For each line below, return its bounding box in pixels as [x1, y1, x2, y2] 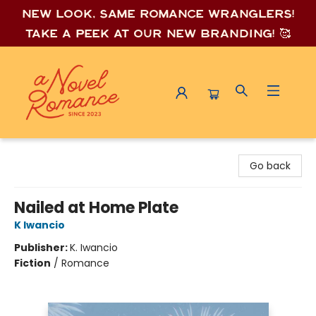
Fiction [14, 256, 51, 270]
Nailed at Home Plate [14, 197, 178, 219]
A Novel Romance [11, 143, 97, 157]
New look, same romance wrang [21, 7, 258, 20]
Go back [250, 159, 291, 173]
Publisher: [14, 241, 70, 255]
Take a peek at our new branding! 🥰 [25, 27, 291, 40]
